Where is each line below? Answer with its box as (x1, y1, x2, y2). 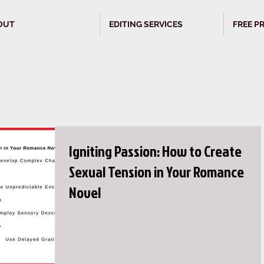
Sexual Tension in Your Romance (69, 161, 244, 182)
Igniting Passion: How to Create (69, 141, 242, 161)
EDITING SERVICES (109, 19, 183, 29)
